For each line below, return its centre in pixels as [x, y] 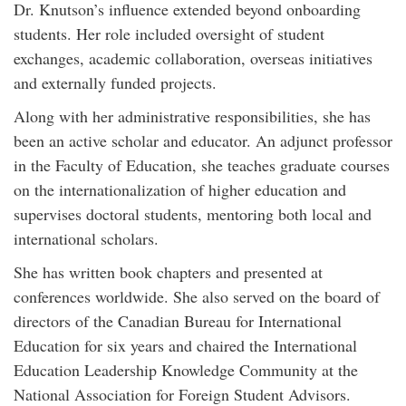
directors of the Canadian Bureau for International [178, 321]
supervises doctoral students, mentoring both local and [193, 214]
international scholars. [86, 238]
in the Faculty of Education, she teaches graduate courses [202, 165]
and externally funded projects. [115, 82]
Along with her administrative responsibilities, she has [192, 116]
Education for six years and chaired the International [185, 345]
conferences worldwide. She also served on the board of [197, 296]
